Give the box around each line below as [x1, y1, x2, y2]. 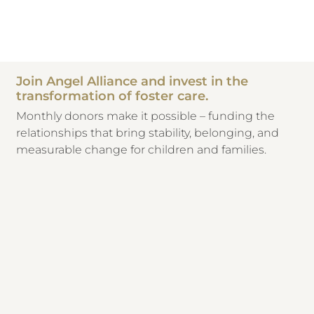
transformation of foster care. [16, 88, 209, 104]
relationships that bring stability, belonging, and [16, 126, 280, 140]
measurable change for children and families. [16, 143, 270, 157]
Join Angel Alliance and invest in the [16, 74, 249, 90]
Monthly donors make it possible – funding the [16, 109, 275, 123]
